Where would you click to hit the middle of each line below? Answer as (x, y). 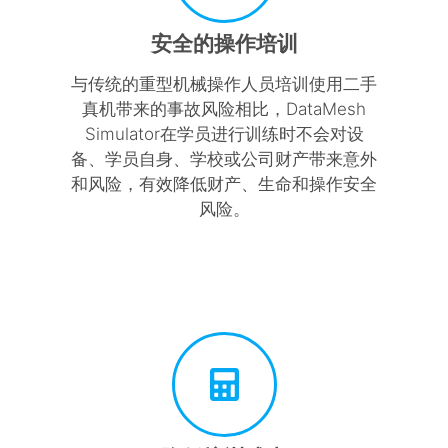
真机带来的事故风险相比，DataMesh (224, 108)
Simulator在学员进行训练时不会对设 (224, 133)
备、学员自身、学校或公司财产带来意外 (224, 158)
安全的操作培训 (224, 43)
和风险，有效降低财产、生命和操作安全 (224, 183)
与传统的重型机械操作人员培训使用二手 (224, 83)
